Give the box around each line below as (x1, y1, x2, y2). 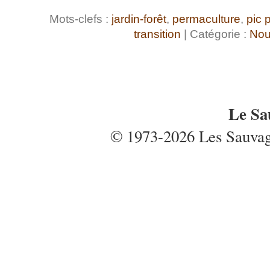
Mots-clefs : (49, 13, 111, 26)
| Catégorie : (181, 28, 250, 41)
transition (134, 28, 181, 41)
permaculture (172, 13, 240, 26)
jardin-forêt (111, 13, 166, 26)
